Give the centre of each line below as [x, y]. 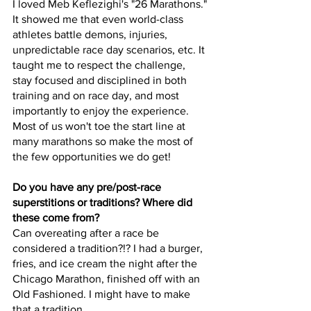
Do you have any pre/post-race [88, 187]
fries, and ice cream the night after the [106, 263]
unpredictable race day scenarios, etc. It [110, 49]
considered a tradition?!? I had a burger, [109, 248]
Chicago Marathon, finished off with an [108, 278]
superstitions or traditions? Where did [104, 202]
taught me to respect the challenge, [100, 65]
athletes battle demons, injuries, [91, 34]
